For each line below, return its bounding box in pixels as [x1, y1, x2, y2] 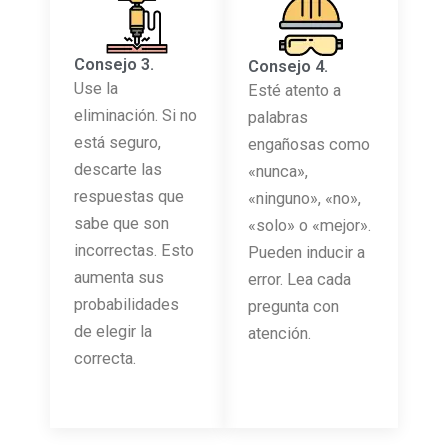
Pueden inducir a [248, 242, 365, 262]
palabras [248, 107, 308, 127]
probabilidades [74, 294, 179, 314]
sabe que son [74, 213, 169, 233]
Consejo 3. [74, 54, 154, 74]
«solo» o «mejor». [248, 215, 371, 235]
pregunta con [248, 296, 339, 316]
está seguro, [74, 132, 161, 152]
